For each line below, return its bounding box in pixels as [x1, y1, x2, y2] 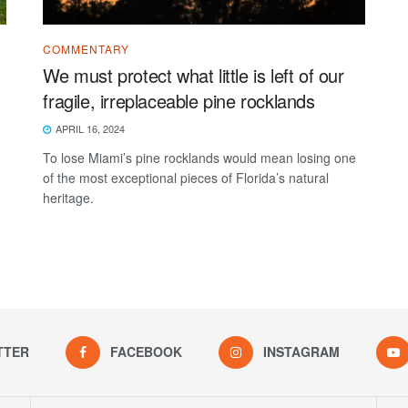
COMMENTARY [43, 40, 130, 56]
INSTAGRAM [262, 342, 340, 361]
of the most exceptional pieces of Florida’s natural [43, 168, 330, 187]
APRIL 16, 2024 [53, 120, 126, 136]
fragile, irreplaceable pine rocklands [43, 87, 315, 114]
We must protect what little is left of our [43, 61, 344, 88]
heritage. [43, 188, 95, 207]
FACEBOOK [109, 342, 182, 361]
